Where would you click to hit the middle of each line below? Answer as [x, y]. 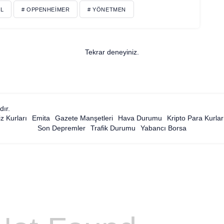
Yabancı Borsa [163, 128]
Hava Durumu [140, 118]
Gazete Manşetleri [84, 118]
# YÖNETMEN [107, 9]
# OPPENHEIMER [46, 9]
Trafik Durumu [113, 128]
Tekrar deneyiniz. [112, 52]
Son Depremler [61, 128]
